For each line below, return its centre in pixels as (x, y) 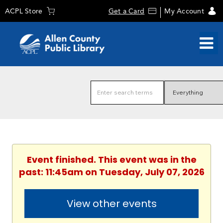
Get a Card (126, 11)
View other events (111, 204)
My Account (184, 11)
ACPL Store (24, 11)
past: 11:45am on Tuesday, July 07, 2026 (111, 172)
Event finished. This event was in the (111, 160)
